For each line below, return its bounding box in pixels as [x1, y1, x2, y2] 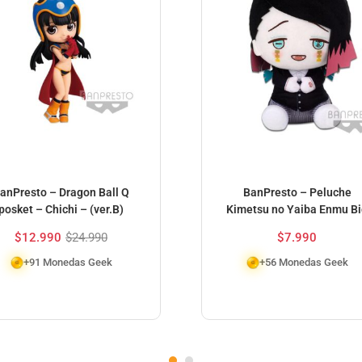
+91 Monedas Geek [23, 255, 112, 268]
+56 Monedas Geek [259, 255, 348, 268]
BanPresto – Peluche [242, 185, 351, 199]
